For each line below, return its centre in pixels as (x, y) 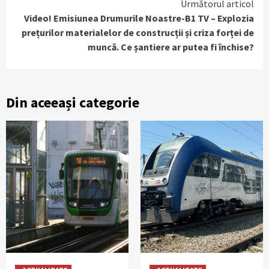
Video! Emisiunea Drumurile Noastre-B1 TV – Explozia (139, 18)
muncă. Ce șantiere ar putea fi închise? (171, 47)
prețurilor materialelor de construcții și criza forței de (138, 32)
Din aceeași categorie (73, 102)
